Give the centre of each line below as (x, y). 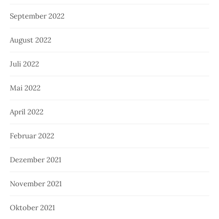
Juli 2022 (24, 64)
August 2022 (31, 40)
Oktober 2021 (32, 208)
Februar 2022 (32, 136)
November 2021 (36, 184)
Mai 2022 (25, 88)
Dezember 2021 (35, 160)
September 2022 (37, 16)
